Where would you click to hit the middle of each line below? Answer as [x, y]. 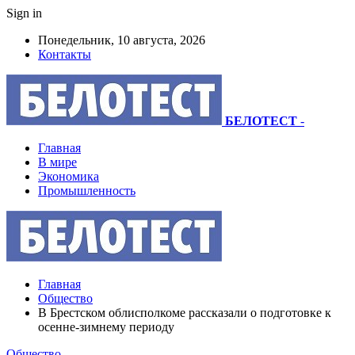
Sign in [24, 13]
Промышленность [87, 191]
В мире [57, 162]
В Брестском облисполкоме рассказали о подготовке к [185, 313]
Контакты [65, 54]
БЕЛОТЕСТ [261, 121]
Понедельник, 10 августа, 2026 [122, 40]
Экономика [69, 176]
